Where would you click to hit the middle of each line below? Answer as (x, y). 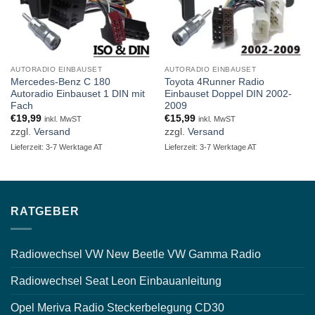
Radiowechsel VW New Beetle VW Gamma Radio (136, 254)
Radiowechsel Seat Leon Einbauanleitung (116, 281)
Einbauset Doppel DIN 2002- (228, 94)
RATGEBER (45, 212)
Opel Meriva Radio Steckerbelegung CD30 (117, 307)
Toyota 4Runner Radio (214, 82)
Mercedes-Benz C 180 (60, 82)
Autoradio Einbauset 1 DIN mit (77, 94)
